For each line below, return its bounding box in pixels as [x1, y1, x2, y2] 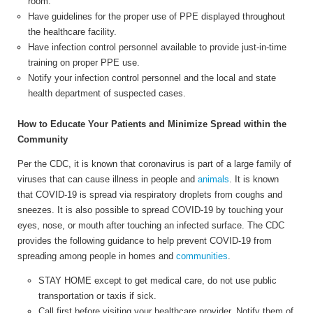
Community [17, 133, 68, 145]
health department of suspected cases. [28, 87, 186, 99]
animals [198, 173, 229, 184]
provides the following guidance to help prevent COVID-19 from [17, 235, 272, 246]
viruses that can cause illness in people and [17, 173, 198, 184]
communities [176, 250, 228, 261]
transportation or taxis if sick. [38, 290, 156, 301]
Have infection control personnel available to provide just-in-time [28, 41, 286, 52]
